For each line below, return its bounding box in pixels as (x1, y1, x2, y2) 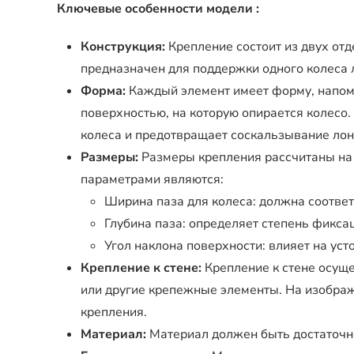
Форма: (81, 82, 126, 100)
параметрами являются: (81, 171, 224, 188)
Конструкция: (81, 38, 165, 55)
